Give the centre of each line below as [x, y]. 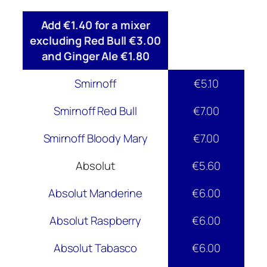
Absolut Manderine [95, 193]
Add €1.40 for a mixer [95, 25]
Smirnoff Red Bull [95, 111]
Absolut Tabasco [95, 248]
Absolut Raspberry [95, 221]
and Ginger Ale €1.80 [95, 56]
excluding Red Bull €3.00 [95, 41]
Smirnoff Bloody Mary [95, 139]
